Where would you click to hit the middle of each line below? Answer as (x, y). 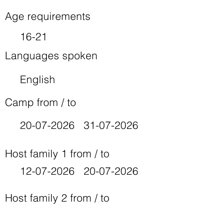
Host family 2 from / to (57, 198)
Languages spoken (51, 55)
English (38, 79)
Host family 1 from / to (57, 153)
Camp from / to (41, 102)
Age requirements (48, 16)
